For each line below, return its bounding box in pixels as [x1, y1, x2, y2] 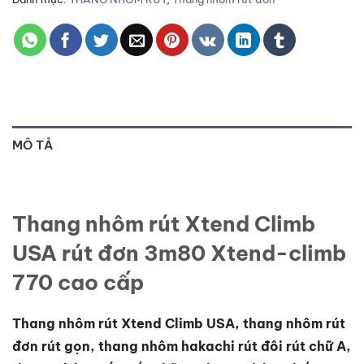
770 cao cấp [12, 269, 144, 297]
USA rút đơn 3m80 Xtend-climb [12, 240, 346, 267]
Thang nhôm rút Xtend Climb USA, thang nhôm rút [12, 315, 345, 332]
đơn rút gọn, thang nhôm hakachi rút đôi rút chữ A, [12, 338, 351, 355]
